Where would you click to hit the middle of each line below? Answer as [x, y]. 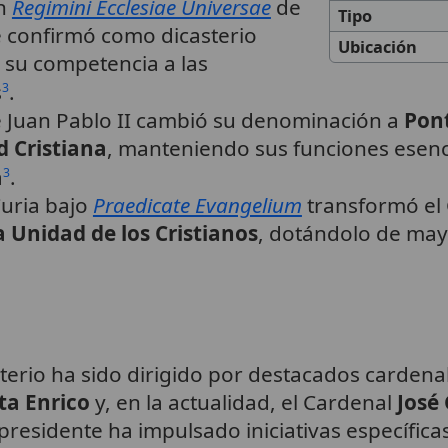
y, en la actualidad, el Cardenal [243, 401]
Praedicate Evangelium [197, 205]
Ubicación [377, 47]
